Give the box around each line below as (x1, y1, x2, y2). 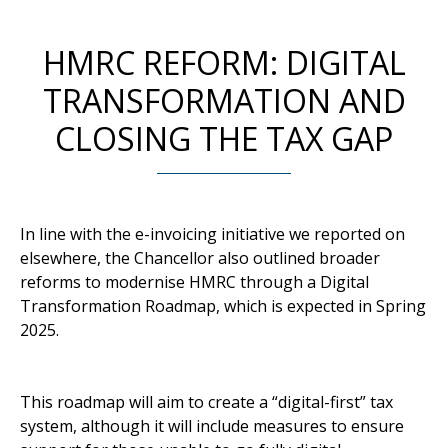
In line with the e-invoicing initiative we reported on (20, 223, 405, 246)
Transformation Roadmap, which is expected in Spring (20, 295, 426, 318)
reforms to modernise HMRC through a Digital (20, 271, 369, 294)
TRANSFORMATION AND (42, 79, 406, 123)
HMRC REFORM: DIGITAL (42, 41, 406, 85)
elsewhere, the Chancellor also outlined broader (20, 247, 380, 270)
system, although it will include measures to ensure (20, 415, 404, 438)
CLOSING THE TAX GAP (55, 117, 393, 161)
